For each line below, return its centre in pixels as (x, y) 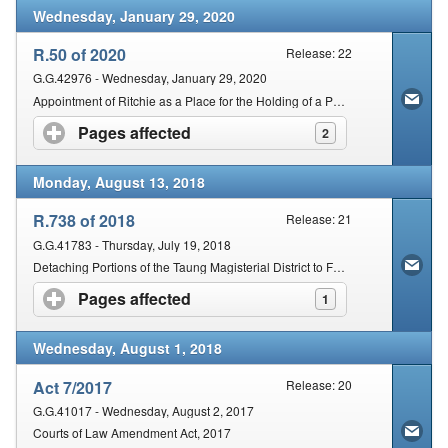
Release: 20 (319, 384)
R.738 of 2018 (84, 221)
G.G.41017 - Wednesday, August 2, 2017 (143, 410)
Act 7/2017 (72, 387)
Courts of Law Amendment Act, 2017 (132, 432)
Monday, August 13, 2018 (119, 181)
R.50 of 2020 (79, 55)
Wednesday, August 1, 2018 (127, 347)
